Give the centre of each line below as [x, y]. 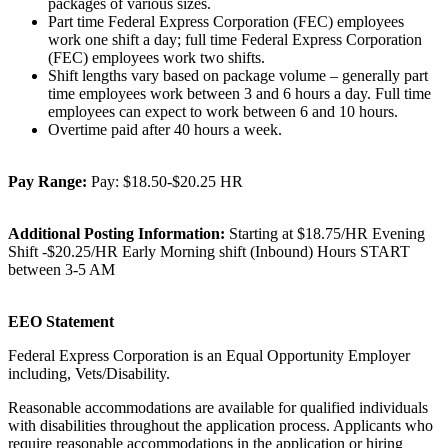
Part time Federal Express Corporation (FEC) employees [226, 21]
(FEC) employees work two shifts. [156, 57]
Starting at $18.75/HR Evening [327, 233]
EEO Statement [61, 321]
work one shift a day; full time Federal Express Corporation [235, 39]
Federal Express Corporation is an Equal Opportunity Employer [209, 355]
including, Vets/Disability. [89, 373]
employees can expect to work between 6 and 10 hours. [223, 111]
